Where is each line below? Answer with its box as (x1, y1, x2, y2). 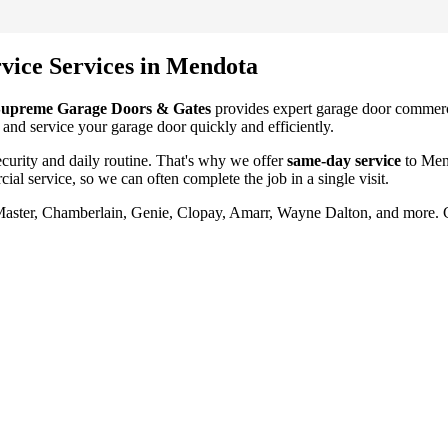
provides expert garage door (211, 99, 395, 117)
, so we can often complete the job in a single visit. (72, 169, 389, 187)
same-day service (287, 151, 401, 169)
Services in (43, 52, 166, 79)
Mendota (166, 52, 258, 79)
